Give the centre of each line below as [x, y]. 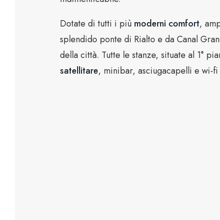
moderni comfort [167, 24]
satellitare [79, 71]
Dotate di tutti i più [97, 24]
